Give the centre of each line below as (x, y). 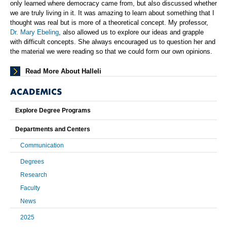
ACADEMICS (36, 91)
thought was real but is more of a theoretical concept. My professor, (109, 23)
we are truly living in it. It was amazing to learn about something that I (112, 13)
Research (34, 175)
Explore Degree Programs (53, 111)
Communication (42, 146)
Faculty (30, 188)
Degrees (32, 162)
